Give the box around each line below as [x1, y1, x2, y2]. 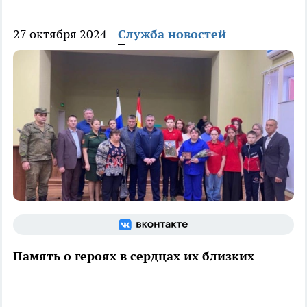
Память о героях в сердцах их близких [13, 248, 254, 265]
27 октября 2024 [13, 26, 107, 42]
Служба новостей [118, 26, 226, 42]
